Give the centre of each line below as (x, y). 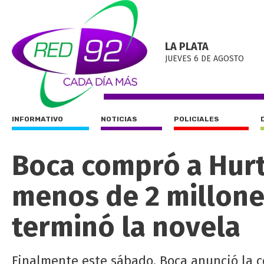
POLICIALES (197, 119)
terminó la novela (126, 227)
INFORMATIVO (37, 119)
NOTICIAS (119, 119)
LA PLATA (187, 47)
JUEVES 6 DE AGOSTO (204, 59)
